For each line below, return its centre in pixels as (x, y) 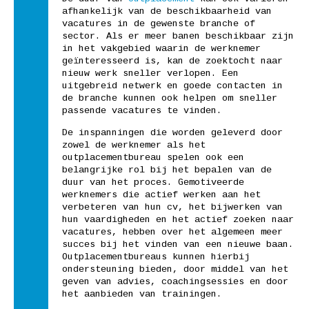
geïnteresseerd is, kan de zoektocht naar (172, 61)
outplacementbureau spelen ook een (153, 158)
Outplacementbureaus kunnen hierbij (156, 257)
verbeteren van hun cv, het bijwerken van (172, 208)
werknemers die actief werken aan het (161, 195)
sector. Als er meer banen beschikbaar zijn (178, 36)
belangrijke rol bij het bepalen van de (167, 170)
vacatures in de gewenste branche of (159, 23)
